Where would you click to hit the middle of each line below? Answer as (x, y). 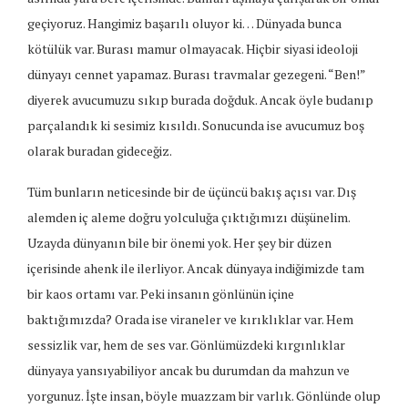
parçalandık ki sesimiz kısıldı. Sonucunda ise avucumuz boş (196, 126)
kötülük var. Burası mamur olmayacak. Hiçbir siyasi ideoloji (193, 49)
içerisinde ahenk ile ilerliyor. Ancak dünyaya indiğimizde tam (196, 269)
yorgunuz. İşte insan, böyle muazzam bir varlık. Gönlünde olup (204, 396)
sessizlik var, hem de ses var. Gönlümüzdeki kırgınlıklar (186, 345)
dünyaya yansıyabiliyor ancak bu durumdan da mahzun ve (189, 371)
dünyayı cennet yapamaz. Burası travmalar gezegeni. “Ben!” (196, 75)
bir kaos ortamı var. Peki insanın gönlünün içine (161, 294)
